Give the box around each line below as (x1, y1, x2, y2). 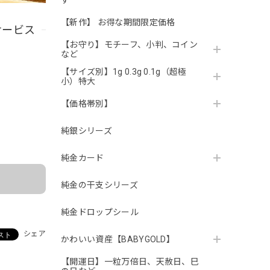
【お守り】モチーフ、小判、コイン (61, 40, 198, 50)
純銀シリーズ (61, 126, 112, 136)
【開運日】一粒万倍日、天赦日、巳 (61, 257, 199, 267)
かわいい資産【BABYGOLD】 (61, 234, 175, 245)
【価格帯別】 (61, 99, 113, 109)
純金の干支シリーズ (61, 180, 138, 190)
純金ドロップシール (61, 207, 139, 218)
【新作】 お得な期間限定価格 (61, 17, 175, 28)
